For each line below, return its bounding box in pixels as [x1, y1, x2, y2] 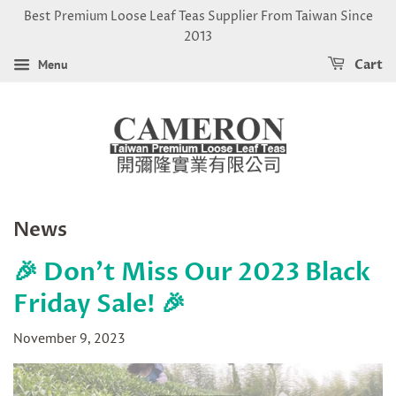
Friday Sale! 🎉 [13, 287, 186, 321]
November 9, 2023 [13, 329, 126, 346]
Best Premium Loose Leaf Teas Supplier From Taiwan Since [23, 8, 373, 25]
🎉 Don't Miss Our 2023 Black [13, 255, 370, 289]
